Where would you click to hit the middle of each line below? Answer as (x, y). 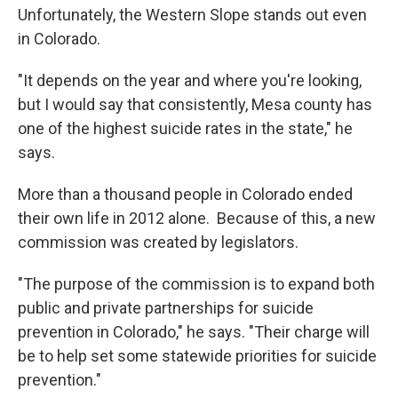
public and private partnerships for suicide (166, 308)
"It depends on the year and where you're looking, (190, 80)
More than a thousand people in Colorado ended (185, 194)
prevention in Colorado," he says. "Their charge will (194, 332)
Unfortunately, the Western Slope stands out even (192, 15)
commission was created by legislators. (160, 242)
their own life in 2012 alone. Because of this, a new (197, 218)
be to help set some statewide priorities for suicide (197, 356)
